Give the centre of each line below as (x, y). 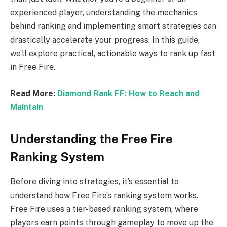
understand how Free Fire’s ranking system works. (104, 195)
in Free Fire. (33, 67)
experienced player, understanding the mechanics (104, 13)
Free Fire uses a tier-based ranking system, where (104, 209)
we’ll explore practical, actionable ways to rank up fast (113, 54)
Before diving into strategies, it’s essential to (94, 181)
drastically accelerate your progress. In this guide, (105, 40)
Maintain (27, 107)
